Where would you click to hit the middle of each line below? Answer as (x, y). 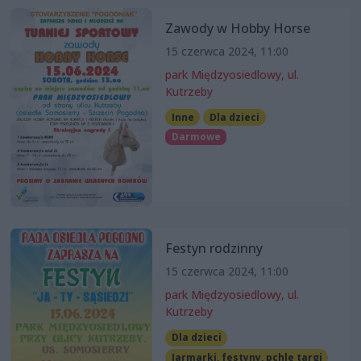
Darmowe (196, 136)
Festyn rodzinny (214, 249)
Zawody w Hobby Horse (237, 28)
